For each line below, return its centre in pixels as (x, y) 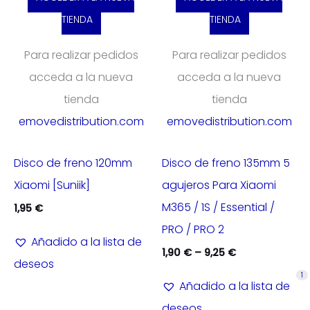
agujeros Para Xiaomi (219, 185)
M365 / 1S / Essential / (218, 208)
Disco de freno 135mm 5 (226, 163)
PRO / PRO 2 (193, 230)
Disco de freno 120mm (73, 163)
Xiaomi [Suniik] (52, 185)
